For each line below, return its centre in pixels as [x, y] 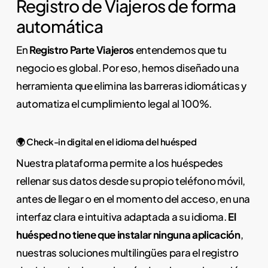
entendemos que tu [180, 50]
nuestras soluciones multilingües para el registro [127, 252]
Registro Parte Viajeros [82, 50]
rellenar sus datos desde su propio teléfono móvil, [130, 180]
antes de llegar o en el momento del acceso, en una [133, 198]
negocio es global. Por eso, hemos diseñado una [127, 68]
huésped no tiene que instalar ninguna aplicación [128, 234]
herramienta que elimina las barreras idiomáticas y [131, 86]
